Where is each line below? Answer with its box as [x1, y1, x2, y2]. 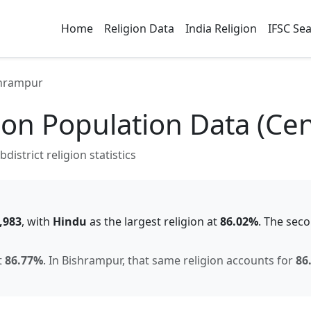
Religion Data [104, 21, 174, 36]
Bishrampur [62, 253, 122, 268]
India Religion [185, 21, 257, 36]
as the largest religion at [87, 214, 220, 229]
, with [22, 214, 53, 229]
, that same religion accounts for [122, 253, 296, 268]
